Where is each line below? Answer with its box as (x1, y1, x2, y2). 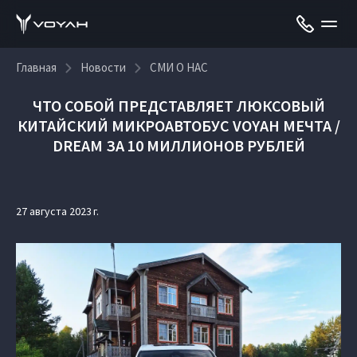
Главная (16, 60, 57, 75)
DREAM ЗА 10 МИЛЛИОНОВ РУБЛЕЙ (52, 135, 305, 155)
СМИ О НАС (150, 60, 208, 75)
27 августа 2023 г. (16, 204, 99, 218)
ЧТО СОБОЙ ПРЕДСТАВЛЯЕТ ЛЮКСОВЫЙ (32, 96, 325, 116)
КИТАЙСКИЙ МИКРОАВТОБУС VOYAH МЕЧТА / (17, 116, 340, 135)
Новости (80, 60, 126, 75)
